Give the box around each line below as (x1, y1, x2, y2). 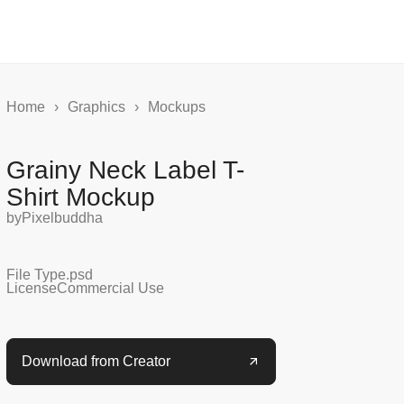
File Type (5, 267, 66, 282)
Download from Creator (21, 353, 170, 369)
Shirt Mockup (5, 183, 155, 211)
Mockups (147, 99, 206, 115)
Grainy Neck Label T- (5, 156, 244, 184)
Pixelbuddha (21, 210, 103, 225)
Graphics (67, 99, 125, 115)
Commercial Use (56, 280, 164, 296)
